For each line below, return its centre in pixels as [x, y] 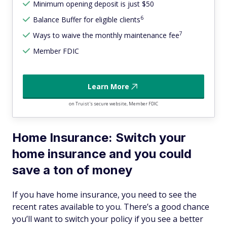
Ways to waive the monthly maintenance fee [106, 35]
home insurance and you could [102, 154]
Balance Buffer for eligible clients [87, 20]
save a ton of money [72, 170]
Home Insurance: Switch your [99, 138]
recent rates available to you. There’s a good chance [111, 207]
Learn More [108, 87]
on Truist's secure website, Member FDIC [113, 104]
